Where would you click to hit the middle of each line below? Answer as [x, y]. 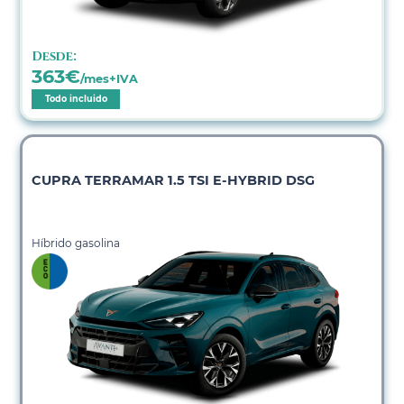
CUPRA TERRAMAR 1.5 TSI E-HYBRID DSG [174, 180]
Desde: [55, 56]
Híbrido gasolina [76, 243]
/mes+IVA [110, 78]
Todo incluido [76, 98]
